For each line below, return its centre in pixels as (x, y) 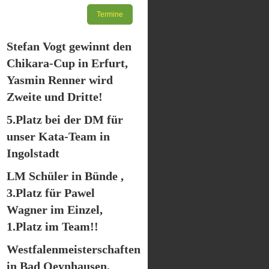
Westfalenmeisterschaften (74, 249)
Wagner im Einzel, (55, 210)
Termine (110, 14)
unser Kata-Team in (58, 136)
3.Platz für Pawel (51, 193)
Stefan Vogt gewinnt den (69, 46)
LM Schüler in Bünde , (65, 176)
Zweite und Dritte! (55, 97)
